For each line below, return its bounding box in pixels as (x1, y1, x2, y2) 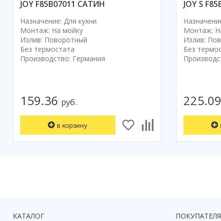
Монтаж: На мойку (20, 26, 83, 36)
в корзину (57, 121, 88, 129)
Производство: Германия (20, 54, 105, 64)
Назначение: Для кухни (20, 16, 97, 26)
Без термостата (20, 44, 74, 54)
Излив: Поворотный (20, 35, 87, 45)
